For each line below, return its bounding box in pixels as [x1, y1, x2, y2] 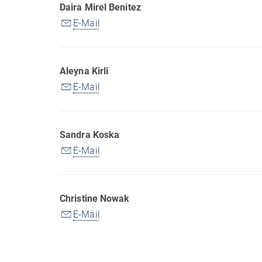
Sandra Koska [60, 129, 120, 140]
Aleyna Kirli [60, 65, 109, 77]
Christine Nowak [60, 192, 132, 204]
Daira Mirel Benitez [60, 1, 141, 13]
